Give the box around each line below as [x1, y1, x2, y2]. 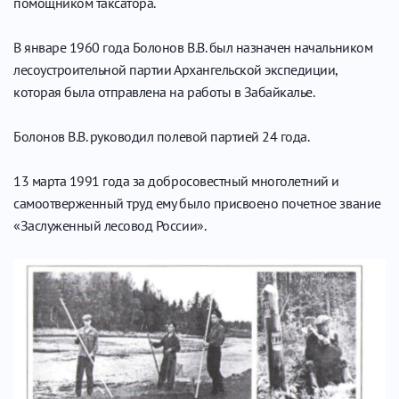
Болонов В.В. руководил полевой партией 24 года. [13, 127, 310, 146]
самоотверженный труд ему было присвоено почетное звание [13, 194, 381, 213]
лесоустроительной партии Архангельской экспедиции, [13, 61, 338, 79]
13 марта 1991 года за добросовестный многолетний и [13, 172, 339, 191]
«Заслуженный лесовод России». [13, 216, 207, 235]
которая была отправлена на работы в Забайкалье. [13, 83, 315, 102]
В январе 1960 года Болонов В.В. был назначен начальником [13, 38, 373, 57]
